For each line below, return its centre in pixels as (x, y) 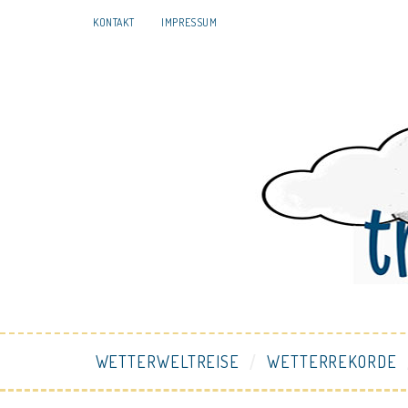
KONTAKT (114, 22)
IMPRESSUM (189, 22)
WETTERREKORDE (332, 362)
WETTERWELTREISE (168, 362)
